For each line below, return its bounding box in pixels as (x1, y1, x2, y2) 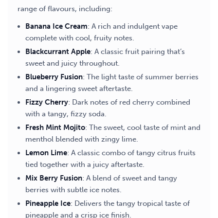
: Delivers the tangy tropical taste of (71, 199, 190, 208)
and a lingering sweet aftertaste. (25, 84, 133, 93)
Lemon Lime (25, 148, 67, 157)
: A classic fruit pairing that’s (91, 47, 185, 56)
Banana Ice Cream (25, 22, 88, 31)
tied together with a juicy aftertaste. (25, 160, 145, 169)
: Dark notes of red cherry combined (68, 98, 190, 107)
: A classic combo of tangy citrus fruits (67, 148, 196, 157)
